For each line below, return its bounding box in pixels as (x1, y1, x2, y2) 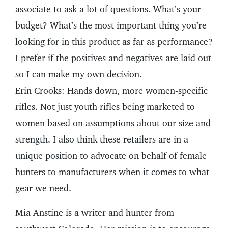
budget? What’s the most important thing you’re (15, 20, 207, 31)
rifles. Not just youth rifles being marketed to (15, 101, 195, 112)
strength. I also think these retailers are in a (15, 134, 188, 145)
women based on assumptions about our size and (15, 118, 211, 129)
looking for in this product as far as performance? (15, 36, 213, 47)
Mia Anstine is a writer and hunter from (15, 207, 174, 218)
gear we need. (15, 183, 71, 194)
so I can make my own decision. (15, 69, 142, 80)
